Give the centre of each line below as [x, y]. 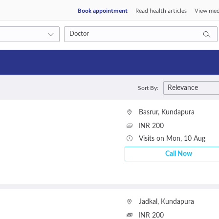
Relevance [183, 88]
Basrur [148, 112]
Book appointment [103, 11]
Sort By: [148, 88]
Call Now [178, 154]
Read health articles [161, 11]
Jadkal [148, 202]
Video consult [47, 99]
